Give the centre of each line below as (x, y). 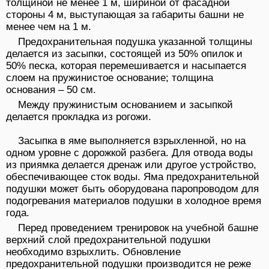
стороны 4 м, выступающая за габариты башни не (125, 15)
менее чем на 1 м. (49, 27)
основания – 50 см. (51, 90)
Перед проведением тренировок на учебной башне (138, 228)
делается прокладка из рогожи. (79, 117)
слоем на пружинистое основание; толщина (110, 78)
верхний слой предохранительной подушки (108, 240)
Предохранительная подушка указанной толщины (135, 42)
